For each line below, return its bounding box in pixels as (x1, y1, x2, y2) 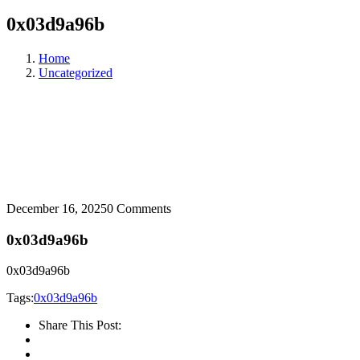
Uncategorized (39, 65, 112, 80)
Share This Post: (39, 318, 121, 333)
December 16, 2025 (6, 201, 107, 215)
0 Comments (107, 201, 171, 215)
